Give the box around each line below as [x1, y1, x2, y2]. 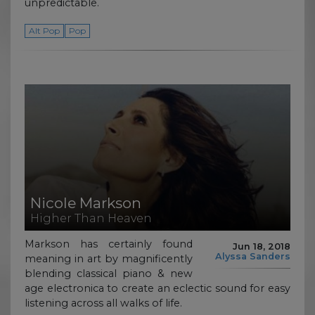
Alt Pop [28, 25, 60, 36]
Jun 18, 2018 [233, 240, 290, 252]
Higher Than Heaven [30, 211, 152, 225]
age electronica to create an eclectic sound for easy [25, 282, 290, 295]
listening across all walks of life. [25, 297, 182, 310]
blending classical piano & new [25, 267, 193, 281]
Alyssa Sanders [215, 250, 290, 262]
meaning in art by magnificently [25, 252, 193, 266]
